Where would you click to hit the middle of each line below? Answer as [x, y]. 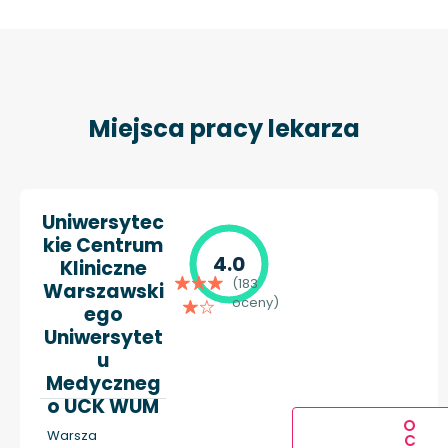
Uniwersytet [103, 338]
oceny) [255, 303]
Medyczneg [103, 384]
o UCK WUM [103, 407]
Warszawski [103, 292]
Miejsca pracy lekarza [224, 129]
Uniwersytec [103, 223]
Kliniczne [103, 269]
